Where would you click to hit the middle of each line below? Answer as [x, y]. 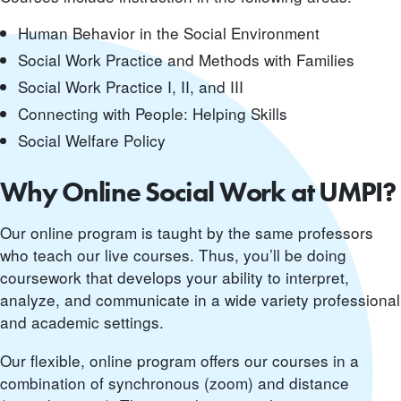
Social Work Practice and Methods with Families [186, 60]
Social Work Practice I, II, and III [131, 87]
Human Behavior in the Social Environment [169, 33]
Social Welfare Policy [92, 141]
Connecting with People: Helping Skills [153, 114]
